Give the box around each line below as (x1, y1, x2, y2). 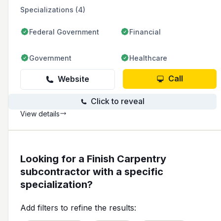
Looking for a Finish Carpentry (20, 152, 166, 165)
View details (20, 109, 60, 118)
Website (58, 74, 89, 84)
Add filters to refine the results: (20, 202, 136, 213)
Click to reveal (90, 96, 145, 107)
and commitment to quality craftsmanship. (52, 2, 197, 11)
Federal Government (29, 27, 99, 36)
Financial (129, 27, 161, 36)
